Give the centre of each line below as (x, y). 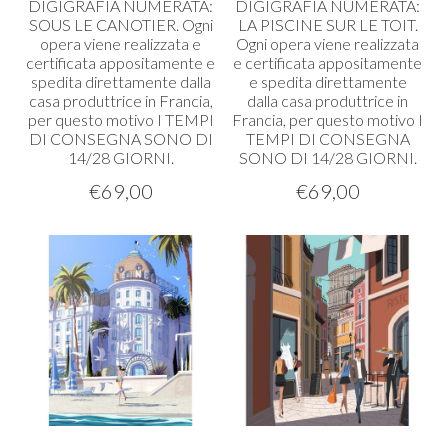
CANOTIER (135, 24)
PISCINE (291, 24)
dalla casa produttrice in (327, 100)
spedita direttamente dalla (120, 81)
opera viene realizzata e (120, 43)
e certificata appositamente (327, 62)
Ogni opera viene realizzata (327, 43)
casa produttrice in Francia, (120, 100)
